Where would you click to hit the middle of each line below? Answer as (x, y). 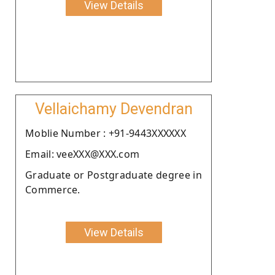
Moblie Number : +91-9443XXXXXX (106, 133)
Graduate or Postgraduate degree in (114, 175)
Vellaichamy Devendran (114, 109)
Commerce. (53, 189)
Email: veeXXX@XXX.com (83, 154)
